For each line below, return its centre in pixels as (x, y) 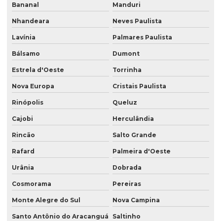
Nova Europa (33, 86)
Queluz (125, 103)
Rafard (23, 151)
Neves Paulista (137, 21)
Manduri (126, 5)
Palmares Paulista (142, 37)
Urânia (23, 168)
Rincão (23, 135)
